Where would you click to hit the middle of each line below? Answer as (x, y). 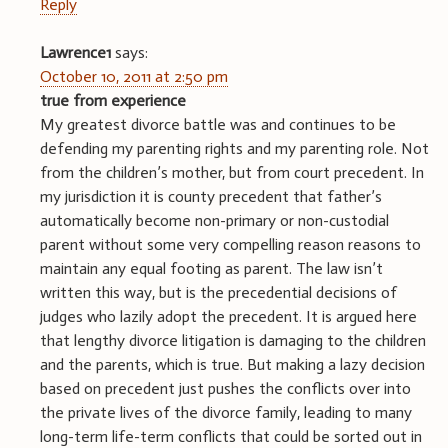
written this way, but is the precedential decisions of (218, 292)
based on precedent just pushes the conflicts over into (225, 388)
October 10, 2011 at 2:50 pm (134, 76)
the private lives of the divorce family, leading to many (226, 412)
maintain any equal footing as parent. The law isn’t (211, 268)
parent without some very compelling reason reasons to (230, 244)
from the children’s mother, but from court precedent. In (232, 172)
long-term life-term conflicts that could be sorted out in (231, 436)
